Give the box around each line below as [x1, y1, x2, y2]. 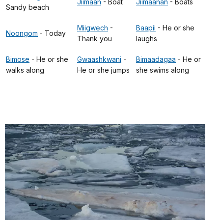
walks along [6, 65, 44, 74]
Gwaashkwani [77, 55, 121, 63]
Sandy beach [6, 2, 49, 11]
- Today [38, 28, 66, 37]
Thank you [77, 34, 112, 43]
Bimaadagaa [136, 55, 176, 63]
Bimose [6, 55, 29, 63]
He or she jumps [77, 65, 130, 74]
